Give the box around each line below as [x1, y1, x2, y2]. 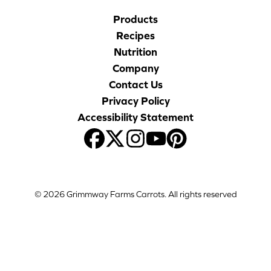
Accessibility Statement [77, 110, 194, 123]
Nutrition [114, 45, 157, 58]
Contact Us [108, 77, 163, 91]
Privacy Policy [101, 94, 170, 107]
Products [113, 12, 158, 25]
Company [112, 61, 159, 74]
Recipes [116, 28, 155, 42]
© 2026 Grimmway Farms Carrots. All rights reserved [34, 189, 237, 199]
